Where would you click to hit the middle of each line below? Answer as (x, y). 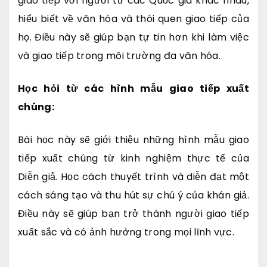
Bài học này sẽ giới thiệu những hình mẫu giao (133, 139)
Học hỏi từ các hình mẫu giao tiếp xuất (133, 88)
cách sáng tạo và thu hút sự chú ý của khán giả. (133, 195)
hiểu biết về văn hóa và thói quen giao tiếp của (133, 18)
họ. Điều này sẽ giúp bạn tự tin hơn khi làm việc (133, 37)
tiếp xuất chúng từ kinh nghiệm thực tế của (133, 158)
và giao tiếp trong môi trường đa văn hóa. (119, 55)
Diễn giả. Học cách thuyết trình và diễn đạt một (133, 176)
